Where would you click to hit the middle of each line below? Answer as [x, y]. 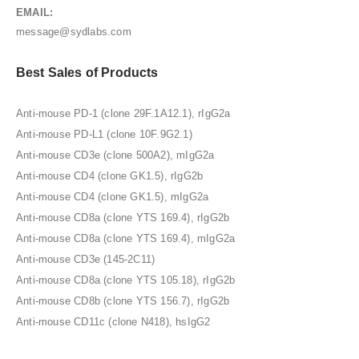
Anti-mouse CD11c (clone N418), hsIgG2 [113, 322]
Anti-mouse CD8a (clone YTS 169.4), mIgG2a [126, 239]
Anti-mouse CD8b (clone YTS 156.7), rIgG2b [123, 301]
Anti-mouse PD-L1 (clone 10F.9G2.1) [104, 135]
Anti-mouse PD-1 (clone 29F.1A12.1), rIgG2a [123, 114]
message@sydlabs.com [74, 31]
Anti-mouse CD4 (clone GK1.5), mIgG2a [113, 197]
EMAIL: [35, 12]
